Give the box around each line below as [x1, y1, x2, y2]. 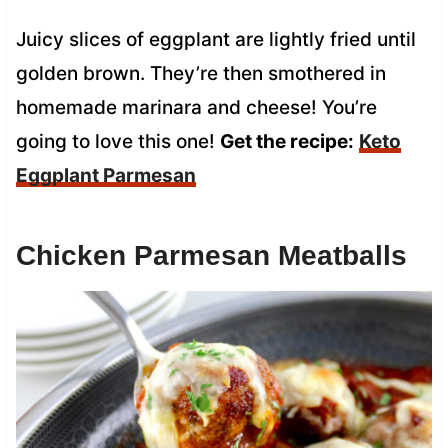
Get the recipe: [219, 129, 354, 153]
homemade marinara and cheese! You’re [15, 95, 377, 119]
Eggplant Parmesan [15, 163, 196, 187]
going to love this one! [15, 129, 220, 153]
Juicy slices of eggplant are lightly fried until [15, 27, 416, 51]
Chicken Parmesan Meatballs [15, 239, 407, 271]
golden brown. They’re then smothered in [15, 61, 386, 85]
